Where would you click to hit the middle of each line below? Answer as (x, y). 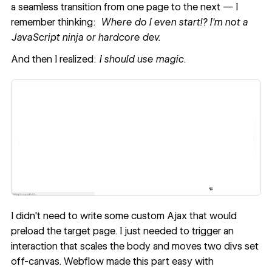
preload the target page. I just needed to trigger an (122, 231)
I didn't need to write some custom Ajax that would (124, 216)
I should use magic (141, 59)
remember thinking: (56, 22)
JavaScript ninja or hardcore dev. (87, 38)
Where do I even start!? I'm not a (174, 22)
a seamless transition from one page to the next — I (124, 7)
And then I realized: (55, 59)
